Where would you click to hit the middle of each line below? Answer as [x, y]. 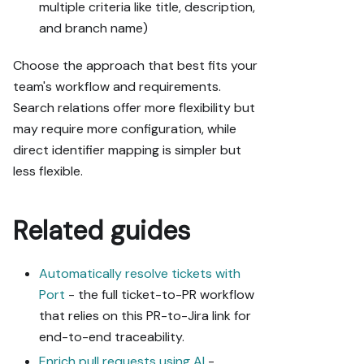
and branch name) [93, 28]
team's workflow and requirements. [117, 87]
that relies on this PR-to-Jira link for [145, 316]
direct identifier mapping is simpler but [127, 150]
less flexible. [48, 171]
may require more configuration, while [125, 129]
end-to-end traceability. [112, 337]
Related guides [102, 231]
